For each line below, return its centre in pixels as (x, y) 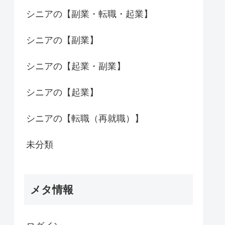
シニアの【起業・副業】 (76, 67)
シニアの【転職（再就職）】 (85, 119)
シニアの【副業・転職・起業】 (89, 14)
